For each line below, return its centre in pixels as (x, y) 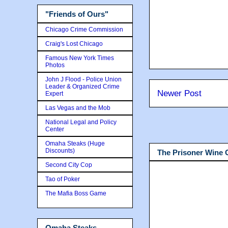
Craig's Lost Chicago (74, 44)
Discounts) (60, 150)
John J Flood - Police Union (83, 79)
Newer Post (179, 93)
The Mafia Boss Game (76, 193)
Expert (54, 93)
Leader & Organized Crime (82, 86)
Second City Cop (69, 165)
